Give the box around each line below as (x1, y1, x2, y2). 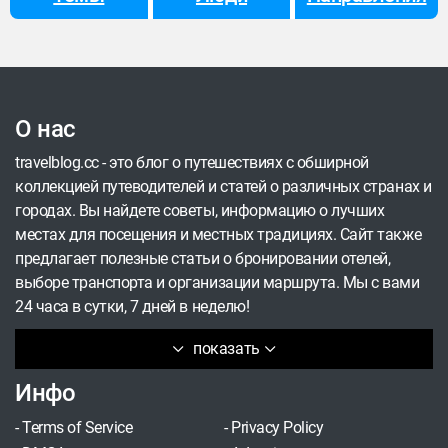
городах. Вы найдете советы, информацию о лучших (15, 201, 385, 220)
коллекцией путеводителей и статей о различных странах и (15, 177, 432, 196)
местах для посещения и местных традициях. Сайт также (15, 225, 422, 244)
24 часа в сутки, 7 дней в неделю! (15, 297, 250, 316)
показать (193, 339, 260, 358)
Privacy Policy (231, 418, 324, 437)
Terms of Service (22, 418, 133, 437)
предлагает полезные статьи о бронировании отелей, (15, 249, 391, 268)
